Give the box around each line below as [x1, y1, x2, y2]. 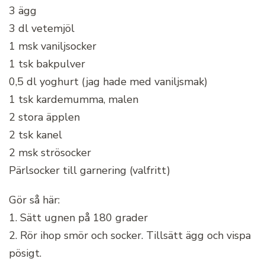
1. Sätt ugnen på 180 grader [9, 210, 148, 225]
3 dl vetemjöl [9, 21, 75, 35]
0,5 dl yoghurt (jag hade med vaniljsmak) [9, 74, 208, 89]
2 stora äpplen [9, 109, 80, 124]
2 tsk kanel [9, 127, 62, 142]
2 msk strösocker [9, 145, 91, 160]
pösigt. [9, 245, 41, 260]
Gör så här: [9, 192, 60, 207]
